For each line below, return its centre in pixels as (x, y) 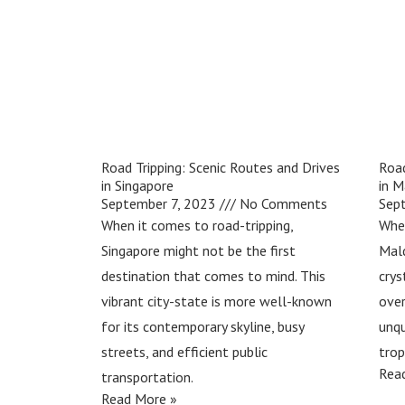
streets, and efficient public (184, 351)
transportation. (147, 377)
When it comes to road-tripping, (197, 225)
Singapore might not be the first (198, 250)
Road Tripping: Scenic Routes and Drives (221, 167)
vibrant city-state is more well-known (217, 301)
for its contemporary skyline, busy (202, 326)
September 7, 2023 (160, 203)
